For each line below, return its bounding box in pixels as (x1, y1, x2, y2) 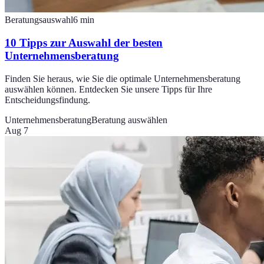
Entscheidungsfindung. (5, 94, 90, 105)
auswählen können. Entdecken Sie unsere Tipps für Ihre (5, 84, 212, 94)
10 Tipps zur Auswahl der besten (5, 37, 163, 49)
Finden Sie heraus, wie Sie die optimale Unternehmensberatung (5, 73, 240, 84)
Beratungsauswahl (5, 15, 73, 25)
